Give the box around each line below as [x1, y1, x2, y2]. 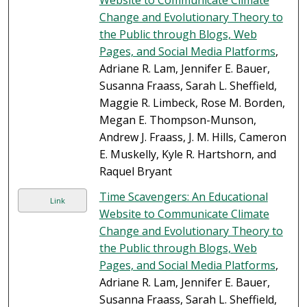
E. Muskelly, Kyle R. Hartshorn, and [99, 147, 276, 162]
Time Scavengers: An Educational [99, 189, 268, 205]
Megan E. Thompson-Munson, [99, 112, 256, 128]
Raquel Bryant [99, 164, 172, 180]
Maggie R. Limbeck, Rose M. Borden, [99, 95, 285, 111]
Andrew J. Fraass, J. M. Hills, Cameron [99, 130, 286, 145]
